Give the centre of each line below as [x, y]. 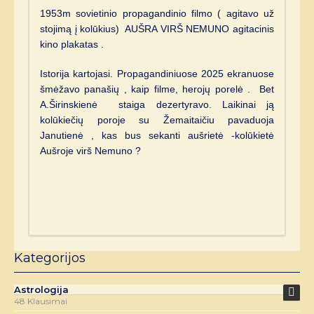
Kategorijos [50, 258]
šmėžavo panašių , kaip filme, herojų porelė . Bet [157, 89]
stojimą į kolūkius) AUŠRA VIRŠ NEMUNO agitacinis [157, 28]
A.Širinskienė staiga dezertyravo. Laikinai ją [157, 104]
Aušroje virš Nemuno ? [93, 150]
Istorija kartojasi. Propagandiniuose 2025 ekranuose [157, 73]
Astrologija [41, 289]
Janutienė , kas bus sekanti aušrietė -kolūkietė [157, 135]
